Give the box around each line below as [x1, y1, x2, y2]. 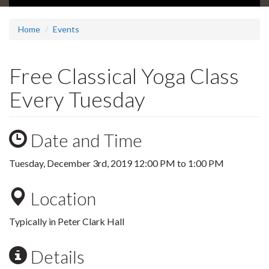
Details [27, 246, 85, 268]
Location [27, 187, 96, 210]
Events [53, 24, 79, 35]
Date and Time [27, 129, 142, 151]
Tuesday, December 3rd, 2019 [9, 157, 134, 169]
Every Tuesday [9, 86, 145, 113]
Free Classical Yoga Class [9, 62, 239, 89]
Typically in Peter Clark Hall [9, 216, 124, 228]
